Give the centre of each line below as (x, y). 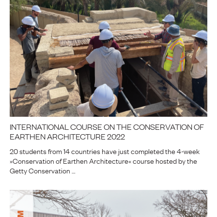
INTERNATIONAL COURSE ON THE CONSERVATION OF (107, 127)
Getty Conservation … (43, 170)
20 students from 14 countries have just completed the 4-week (105, 151)
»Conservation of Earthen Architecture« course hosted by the (103, 161)
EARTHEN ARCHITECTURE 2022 (67, 136)
